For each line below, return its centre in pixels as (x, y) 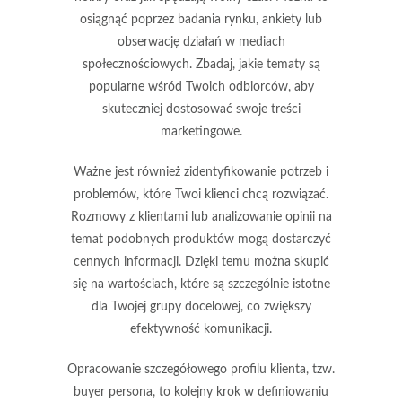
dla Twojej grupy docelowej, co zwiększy (201, 306)
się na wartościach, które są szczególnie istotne (201, 284)
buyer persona (113, 392)
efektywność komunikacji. (201, 329)
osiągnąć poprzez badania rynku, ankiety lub (201, 19)
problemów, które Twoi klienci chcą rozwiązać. (201, 194)
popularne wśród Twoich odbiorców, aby (201, 87)
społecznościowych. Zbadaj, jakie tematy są (201, 64)
